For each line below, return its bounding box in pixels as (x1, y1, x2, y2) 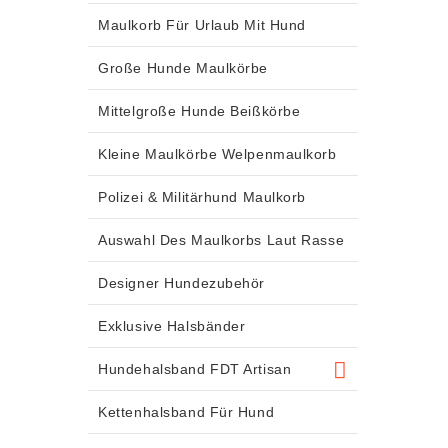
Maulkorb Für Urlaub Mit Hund (98, 16, 306, 33)
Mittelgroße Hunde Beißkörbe (98, 102, 301, 119)
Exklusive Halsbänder (98, 317, 246, 334)
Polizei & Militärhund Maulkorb (98, 188, 307, 205)
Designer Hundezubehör (98, 274, 266, 291)
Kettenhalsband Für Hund (98, 403, 275, 420)
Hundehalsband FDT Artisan (98, 360, 292, 377)
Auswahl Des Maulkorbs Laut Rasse (98, 231, 345, 248)
